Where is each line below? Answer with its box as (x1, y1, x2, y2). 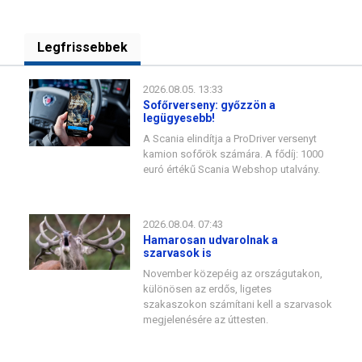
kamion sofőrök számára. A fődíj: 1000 (143, 147, 323, 160)
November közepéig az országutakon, (143, 267, 322, 280)
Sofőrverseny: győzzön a (143, 98, 276, 112)
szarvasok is (143, 246, 212, 259)
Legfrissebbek (37, 39, 128, 55)
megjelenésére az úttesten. (143, 313, 268, 326)
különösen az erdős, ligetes (143, 282, 271, 295)
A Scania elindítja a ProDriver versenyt (143, 132, 317, 145)
